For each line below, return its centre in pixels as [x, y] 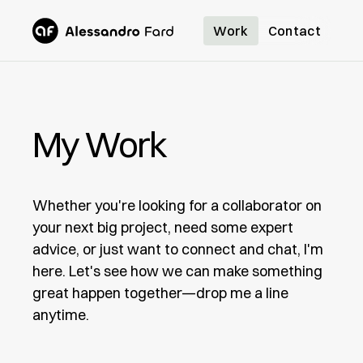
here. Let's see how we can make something [177, 271]
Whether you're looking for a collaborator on [177, 205]
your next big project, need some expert [163, 227]
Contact [294, 30]
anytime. [61, 315]
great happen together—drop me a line [160, 293]
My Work [100, 144]
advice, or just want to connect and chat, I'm [178, 249]
